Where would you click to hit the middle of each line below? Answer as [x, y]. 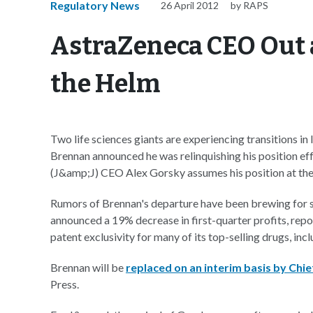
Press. [65, 284]
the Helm [105, 84]
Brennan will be [88, 267]
